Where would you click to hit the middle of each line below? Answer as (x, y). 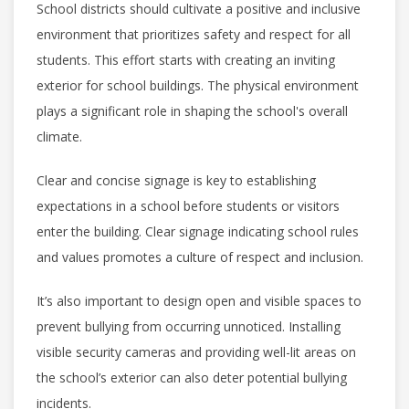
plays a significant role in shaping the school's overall (192, 110)
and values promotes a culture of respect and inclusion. (202, 257)
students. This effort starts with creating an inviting (186, 59)
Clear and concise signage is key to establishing (176, 180)
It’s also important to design (119, 300)
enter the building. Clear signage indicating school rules (198, 231)
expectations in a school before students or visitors (188, 205)
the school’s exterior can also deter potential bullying (192, 377)
